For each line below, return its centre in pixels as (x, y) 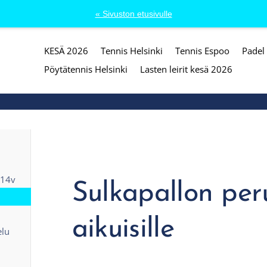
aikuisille (123, 229)
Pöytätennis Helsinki (86, 69)
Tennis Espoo (202, 50)
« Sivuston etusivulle (133, 14)
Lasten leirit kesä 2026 (186, 69)
